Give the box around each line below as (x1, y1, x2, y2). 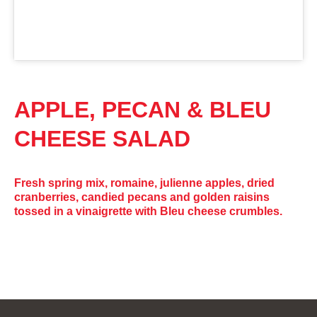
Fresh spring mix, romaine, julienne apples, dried (14, 176, 275, 189)
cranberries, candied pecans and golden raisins (14, 190, 270, 203)
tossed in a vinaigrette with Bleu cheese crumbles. (14, 204, 282, 217)
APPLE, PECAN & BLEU (14, 96, 271, 122)
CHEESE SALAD (14, 125, 190, 151)
